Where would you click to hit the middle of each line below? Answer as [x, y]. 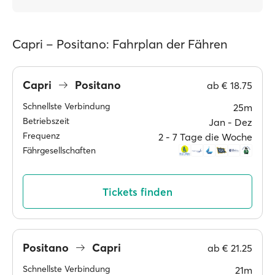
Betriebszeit [46, 121]
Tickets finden [137, 192]
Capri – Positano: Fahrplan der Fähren [120, 44]
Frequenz [41, 136]
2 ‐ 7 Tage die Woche [205, 137]
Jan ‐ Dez [230, 122]
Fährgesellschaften [59, 150]
